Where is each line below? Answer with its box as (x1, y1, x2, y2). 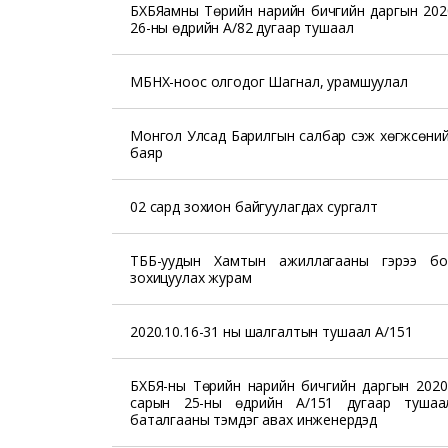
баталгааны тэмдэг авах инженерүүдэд (130, 410, 377, 429)
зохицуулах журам (130, 268, 252, 287)
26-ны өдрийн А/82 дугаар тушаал (130, 18, 354, 37)
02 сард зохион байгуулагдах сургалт (130, 197, 378, 216)
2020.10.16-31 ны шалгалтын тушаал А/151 (130, 322, 413, 341)
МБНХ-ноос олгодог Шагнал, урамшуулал (130, 72, 408, 91)
